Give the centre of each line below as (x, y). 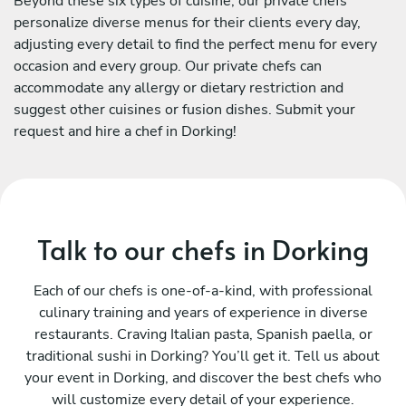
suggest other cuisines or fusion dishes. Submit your (184, 109)
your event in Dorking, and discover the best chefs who (203, 377)
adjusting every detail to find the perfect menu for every (195, 44)
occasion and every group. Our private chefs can (168, 66)
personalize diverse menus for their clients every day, (187, 22)
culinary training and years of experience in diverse (203, 312)
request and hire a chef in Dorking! (125, 131)
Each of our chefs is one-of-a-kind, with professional (203, 290)
